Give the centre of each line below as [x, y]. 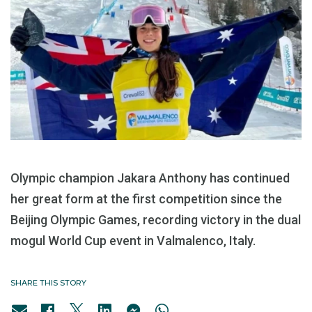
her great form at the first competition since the [146, 199]
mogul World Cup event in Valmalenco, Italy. [133, 241]
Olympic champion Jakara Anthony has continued [150, 178]
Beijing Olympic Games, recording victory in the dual [156, 220]
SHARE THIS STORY [48, 283]
